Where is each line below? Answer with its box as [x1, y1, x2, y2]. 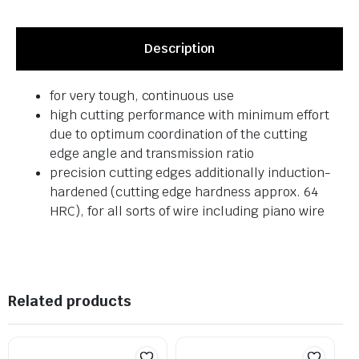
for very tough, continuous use [50, 87, 235, 105]
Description [144, 40, 215, 58]
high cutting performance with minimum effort [50, 107, 329, 124]
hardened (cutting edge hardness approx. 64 [50, 184, 318, 201]
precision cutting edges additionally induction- [50, 164, 331, 182]
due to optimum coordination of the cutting [50, 126, 308, 143]
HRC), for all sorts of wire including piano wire [50, 203, 325, 220]
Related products [8, 292, 131, 311]
